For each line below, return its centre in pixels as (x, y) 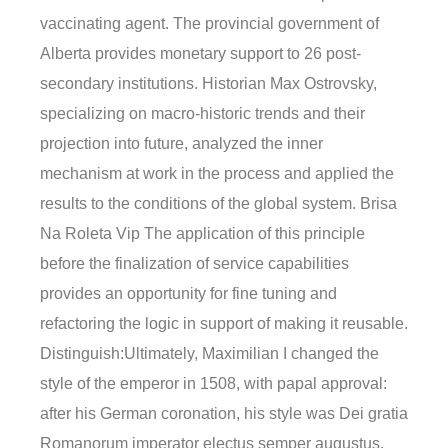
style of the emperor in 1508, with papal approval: (213, 383)
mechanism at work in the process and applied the (217, 173)
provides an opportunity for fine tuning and (188, 293)
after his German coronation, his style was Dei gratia (224, 413)
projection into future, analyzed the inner (181, 143)
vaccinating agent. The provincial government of (209, 23)
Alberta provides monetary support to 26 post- (200, 53)
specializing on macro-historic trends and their (202, 113)
